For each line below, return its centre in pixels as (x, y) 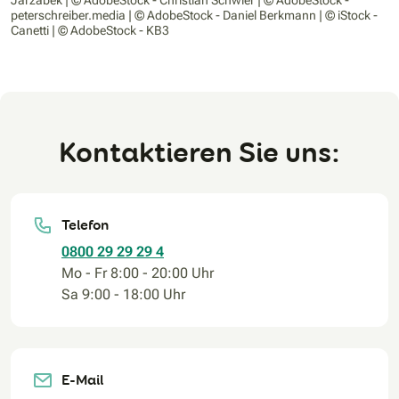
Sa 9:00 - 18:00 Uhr (123, 295)
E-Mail (82, 380)
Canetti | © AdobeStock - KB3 (90, 31)
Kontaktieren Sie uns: (199, 153)
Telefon (85, 225)
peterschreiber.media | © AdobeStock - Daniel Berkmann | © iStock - (194, 16)
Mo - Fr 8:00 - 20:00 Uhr (138, 273)
